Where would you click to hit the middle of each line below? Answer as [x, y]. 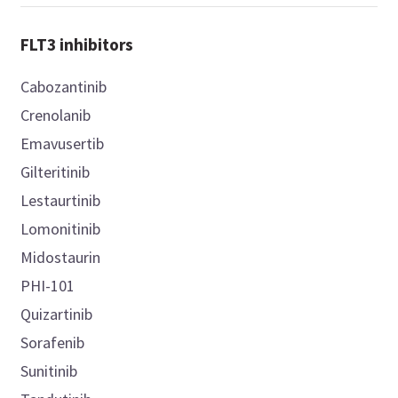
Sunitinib [49, 371]
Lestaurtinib [61, 201]
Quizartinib [57, 314]
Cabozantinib [64, 87]
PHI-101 [48, 286]
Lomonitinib [61, 229]
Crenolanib [56, 115]
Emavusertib [63, 144]
